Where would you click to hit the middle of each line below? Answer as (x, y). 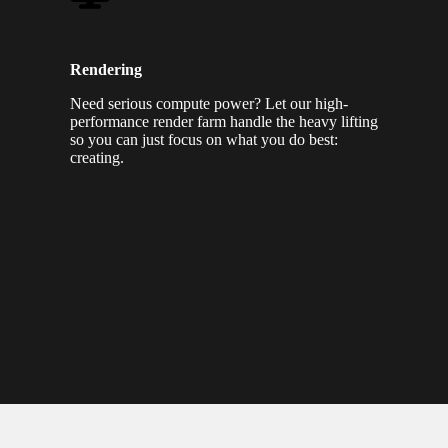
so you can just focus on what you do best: (204, 139)
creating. (97, 157)
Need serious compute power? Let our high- (209, 103)
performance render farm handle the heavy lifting (224, 121)
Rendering (106, 69)
